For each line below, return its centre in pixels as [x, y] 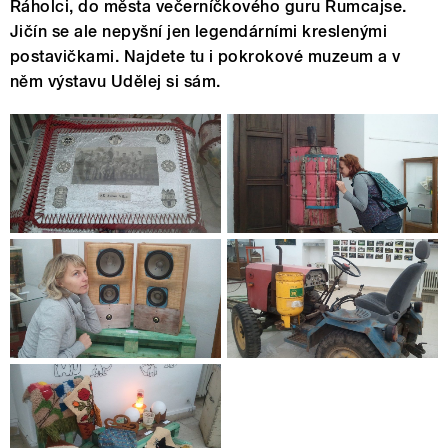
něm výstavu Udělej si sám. [115, 82]
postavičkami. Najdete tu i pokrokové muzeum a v [205, 57]
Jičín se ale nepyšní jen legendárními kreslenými [199, 32]
